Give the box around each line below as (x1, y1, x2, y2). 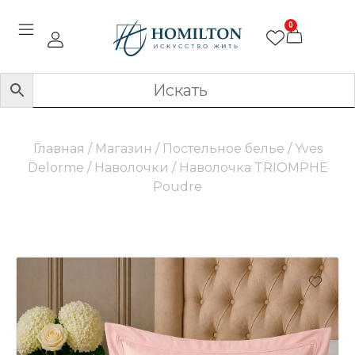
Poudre (153, 179, 202, 195)
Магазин (94, 141, 152, 157)
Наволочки (94, 160, 169, 176)
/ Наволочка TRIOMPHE (168, 160, 328, 176)
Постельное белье (162, 141, 284, 157)
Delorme (27, 160, 84, 176)
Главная (32, 141, 85, 157)
